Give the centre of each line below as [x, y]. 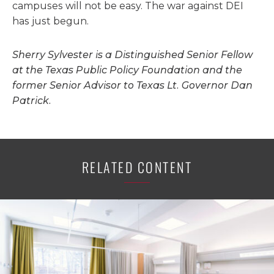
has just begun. [50, 21]
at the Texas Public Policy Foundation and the [127, 70]
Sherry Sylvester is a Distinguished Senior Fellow [132, 55]
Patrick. [32, 101]
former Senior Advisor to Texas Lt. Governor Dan [132, 85]
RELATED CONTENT [137, 167]
